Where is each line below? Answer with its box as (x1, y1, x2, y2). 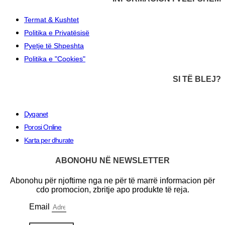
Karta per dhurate (24, 136, 74, 145)
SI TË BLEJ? (173, 74, 221, 83)
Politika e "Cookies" (24, 54, 85, 63)
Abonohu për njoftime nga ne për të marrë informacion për (10, 176, 215, 185)
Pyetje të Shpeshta (24, 41, 84, 50)
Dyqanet (24, 110, 48, 119)
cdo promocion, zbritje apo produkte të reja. (36, 185, 189, 194)
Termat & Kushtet (24, 15, 79, 24)
